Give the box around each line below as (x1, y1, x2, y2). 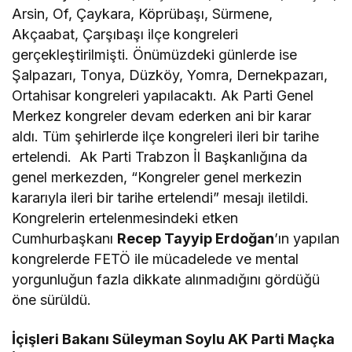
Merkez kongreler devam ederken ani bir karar (12, 108, 312, 125)
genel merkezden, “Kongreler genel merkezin (12, 169, 302, 186)
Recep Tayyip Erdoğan (117, 230, 275, 247)
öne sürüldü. (12, 291, 92, 309)
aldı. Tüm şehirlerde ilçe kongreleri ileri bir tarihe (12, 128, 320, 145)
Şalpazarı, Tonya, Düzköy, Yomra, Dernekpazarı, (12, 67, 328, 84)
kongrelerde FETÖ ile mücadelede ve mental (12, 251, 299, 268)
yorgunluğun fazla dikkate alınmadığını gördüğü (12, 271, 321, 288)
